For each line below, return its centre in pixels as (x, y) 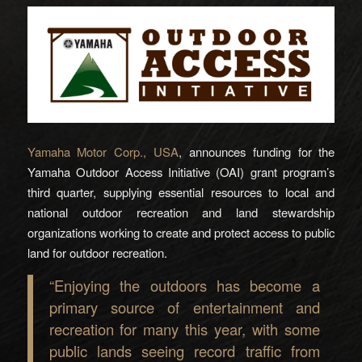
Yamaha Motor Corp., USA (103, 151)
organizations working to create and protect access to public (181, 232)
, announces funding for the (257, 151)
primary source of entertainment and (184, 307)
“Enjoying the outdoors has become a (184, 286)
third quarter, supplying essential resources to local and (181, 192)
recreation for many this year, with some (184, 329)
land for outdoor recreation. (97, 252)
